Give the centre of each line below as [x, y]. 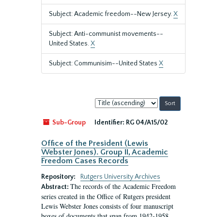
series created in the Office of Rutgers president [106, 196]
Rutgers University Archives [120, 177]
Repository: [59, 177]
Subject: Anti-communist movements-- [106, 34]
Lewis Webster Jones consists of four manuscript [107, 206]
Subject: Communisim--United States [104, 63]
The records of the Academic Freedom [123, 186]
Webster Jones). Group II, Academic [105, 152]
